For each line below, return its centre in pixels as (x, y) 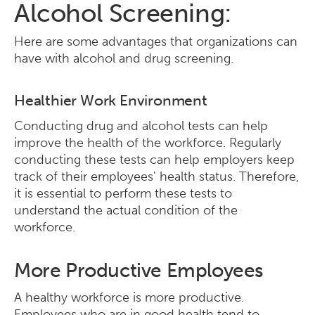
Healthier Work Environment (111, 100)
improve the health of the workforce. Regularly (148, 143)
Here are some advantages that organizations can (156, 41)
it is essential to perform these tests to (123, 193)
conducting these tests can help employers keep (154, 160)
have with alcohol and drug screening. (126, 58)
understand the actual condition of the (126, 210)
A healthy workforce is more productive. (129, 297)
